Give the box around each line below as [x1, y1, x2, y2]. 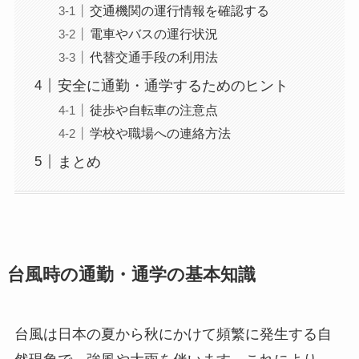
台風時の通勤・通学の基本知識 [6, 265, 256, 285]
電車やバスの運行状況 [89, 26, 218, 41]
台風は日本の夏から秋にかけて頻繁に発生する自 [14, 326, 332, 343]
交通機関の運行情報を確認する [89, 2, 269, 18]
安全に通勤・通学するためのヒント [57, 77, 288, 94]
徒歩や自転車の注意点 [89, 102, 218, 117]
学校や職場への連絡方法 [89, 125, 231, 140]
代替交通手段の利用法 [89, 49, 218, 64]
